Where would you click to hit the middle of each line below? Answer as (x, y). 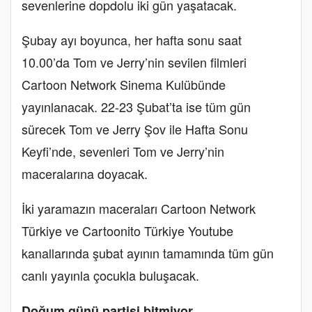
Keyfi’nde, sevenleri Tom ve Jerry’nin (123, 151)
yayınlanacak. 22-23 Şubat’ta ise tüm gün (136, 107)
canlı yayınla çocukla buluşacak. (112, 275)
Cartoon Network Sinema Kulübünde (124, 85)
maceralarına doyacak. (86, 174)
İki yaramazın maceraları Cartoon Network (139, 209)
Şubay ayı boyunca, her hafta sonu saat (132, 40)
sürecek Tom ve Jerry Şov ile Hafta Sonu (135, 129)
